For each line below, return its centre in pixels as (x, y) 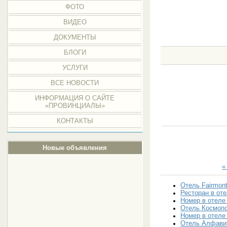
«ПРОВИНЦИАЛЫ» (75, 106)
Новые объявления (75, 148)
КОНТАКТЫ (75, 121)
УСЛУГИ (75, 68)
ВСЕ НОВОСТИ (75, 83)
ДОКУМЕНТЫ (75, 37)
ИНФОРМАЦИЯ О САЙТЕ (75, 98)
